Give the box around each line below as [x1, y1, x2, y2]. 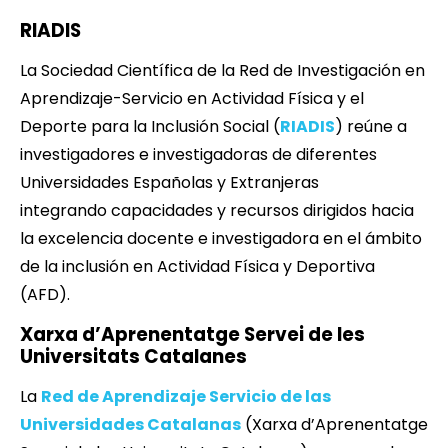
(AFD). [20, 283, 70, 307]
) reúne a [335, 115, 407, 139]
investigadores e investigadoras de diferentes [20, 143, 377, 167]
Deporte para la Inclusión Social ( [20, 115, 280, 139]
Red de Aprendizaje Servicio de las [41, 385, 331, 409]
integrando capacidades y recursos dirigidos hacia [20, 199, 414, 223]
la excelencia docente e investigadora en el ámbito [20, 227, 422, 251]
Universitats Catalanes [20, 343, 247, 371]
